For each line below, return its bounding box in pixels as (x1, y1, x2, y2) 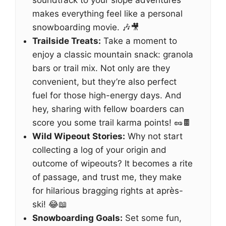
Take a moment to (101, 36, 177, 46)
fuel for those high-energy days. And (32, 90, 182, 100)
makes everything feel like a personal (32, 9, 183, 19)
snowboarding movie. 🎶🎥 (32, 22, 139, 32)
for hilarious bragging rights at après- (32, 186, 183, 196)
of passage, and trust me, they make (32, 172, 182, 182)
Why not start (125, 131, 183, 141)
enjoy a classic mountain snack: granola (32, 49, 193, 60)
